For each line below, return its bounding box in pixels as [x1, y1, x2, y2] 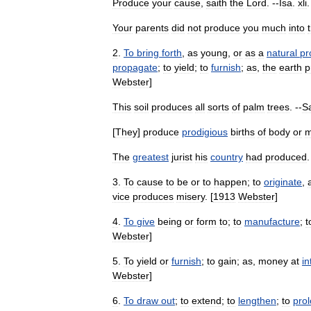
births [230, 126, 255, 137]
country [210, 151, 243, 162]
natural [267, 47, 297, 58]
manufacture [244, 216, 300, 227]
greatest [133, 151, 169, 162]
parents [135, 22, 169, 33]
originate [264, 176, 302, 187]
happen [214, 176, 247, 187]
